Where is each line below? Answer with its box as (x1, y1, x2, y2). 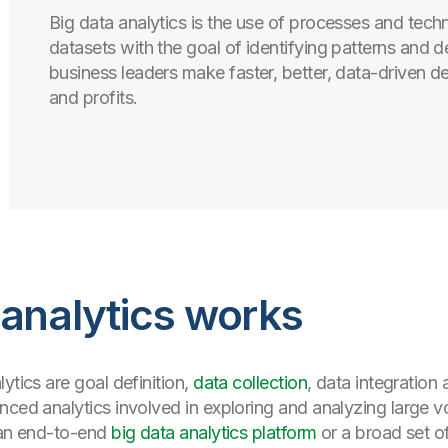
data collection (193, 372, 307, 393)
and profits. (49, 87, 138, 108)
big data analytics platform (111, 422, 317, 443)
